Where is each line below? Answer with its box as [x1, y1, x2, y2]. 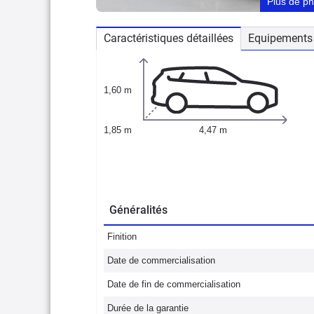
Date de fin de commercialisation [107, 279, 240, 289]
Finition [107, 231, 137, 242]
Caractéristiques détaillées [104, 32, 233, 45]
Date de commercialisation [107, 255, 215, 266]
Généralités [109, 203, 168, 217]
